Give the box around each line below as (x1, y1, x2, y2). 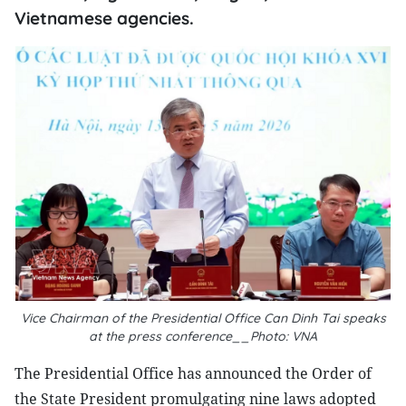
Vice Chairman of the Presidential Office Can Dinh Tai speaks (20, 310, 386, 326)
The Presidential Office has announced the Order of (14, 363, 372, 383)
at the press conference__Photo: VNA (89, 328, 317, 344)
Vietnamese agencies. (14, 7, 194, 29)
